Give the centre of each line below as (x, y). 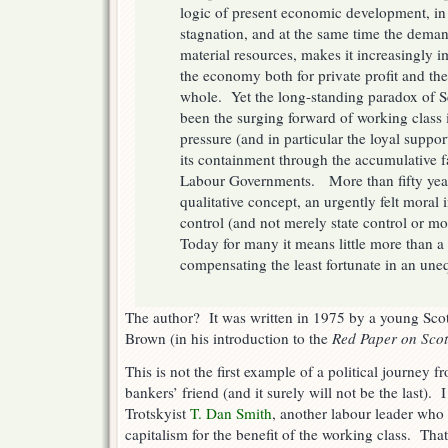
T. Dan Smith (231, 413)
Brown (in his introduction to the (228, 338)
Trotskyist (157, 413)
